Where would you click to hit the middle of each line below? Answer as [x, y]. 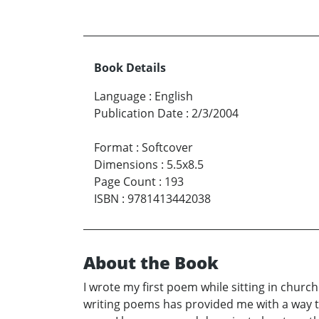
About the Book [151, 263]
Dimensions [126, 165]
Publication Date [138, 114]
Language [120, 96]
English [174, 96]
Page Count [125, 182]
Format [114, 148]
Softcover [167, 148]
